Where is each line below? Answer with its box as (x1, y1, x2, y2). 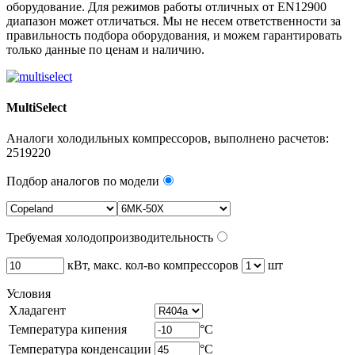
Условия (6, 287, 51, 301)
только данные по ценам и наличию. (6, 42, 204, 56)
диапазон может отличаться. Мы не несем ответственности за (6, 13, 341, 28)
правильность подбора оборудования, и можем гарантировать (6, 28, 342, 42)
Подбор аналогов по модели (6, 174, 159, 189)
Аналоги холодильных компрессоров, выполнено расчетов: (6, 132, 329, 146)
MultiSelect (6, 100, 67, 114)
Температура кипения (9, 323, 127, 337)
